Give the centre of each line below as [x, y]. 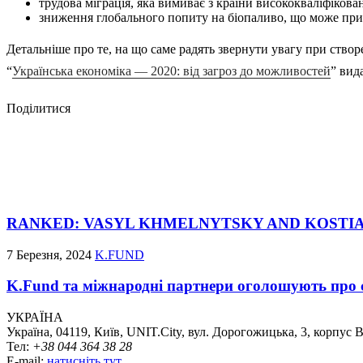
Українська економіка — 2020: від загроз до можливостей [171, 70]
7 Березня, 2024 [51, 254]
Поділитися [38, 108]
